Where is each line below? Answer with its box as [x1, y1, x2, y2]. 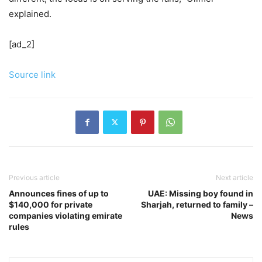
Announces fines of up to [9, 188, 109, 198]
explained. [9, 8, 51, 19]
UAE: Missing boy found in [148, 188, 253, 198]
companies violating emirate [9, 210, 122, 220]
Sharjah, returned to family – [141, 199, 253, 209]
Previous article [9, 173, 60, 182]
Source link [9, 68, 56, 80]
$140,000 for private [9, 199, 92, 209]
